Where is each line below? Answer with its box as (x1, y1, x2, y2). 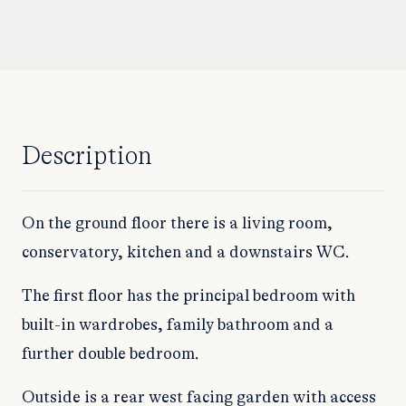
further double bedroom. (22, 346, 199, 363)
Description (22, 144, 152, 170)
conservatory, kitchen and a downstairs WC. (22, 245, 350, 262)
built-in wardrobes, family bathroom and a (22, 317, 333, 334)
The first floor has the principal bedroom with (22, 288, 355, 305)
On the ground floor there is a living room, (22, 216, 333, 233)
